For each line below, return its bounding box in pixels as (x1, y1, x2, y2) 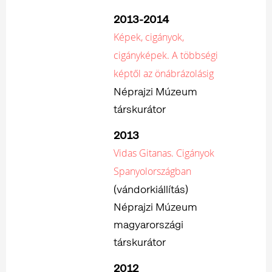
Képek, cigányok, (114, 30, 184, 44)
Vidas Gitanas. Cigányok (114, 146, 214, 160)
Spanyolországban (114, 164, 191, 178)
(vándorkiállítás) (114, 182, 188, 196)
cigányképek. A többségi (114, 48, 218, 62)
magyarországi (114, 217, 183, 231)
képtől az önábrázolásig (114, 66, 214, 80)
